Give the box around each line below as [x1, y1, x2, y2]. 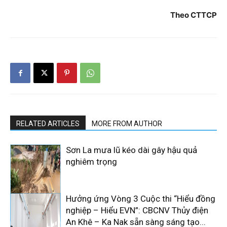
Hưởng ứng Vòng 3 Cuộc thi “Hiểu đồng [66, 194, 215, 204]
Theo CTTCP [170, 10, 217, 20]
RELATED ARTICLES [16, 120, 80, 128]
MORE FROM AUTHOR [92, 120, 162, 128]
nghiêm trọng [66, 157, 117, 167]
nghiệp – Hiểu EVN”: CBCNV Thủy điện [66, 205, 208, 215]
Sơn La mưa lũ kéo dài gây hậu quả [66, 145, 197, 155]
